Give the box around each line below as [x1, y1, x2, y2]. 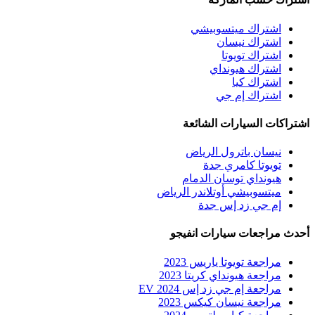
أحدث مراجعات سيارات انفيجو [170, 227, 309, 240]
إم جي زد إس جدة [198, 199, 281, 212]
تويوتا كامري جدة [203, 159, 281, 172]
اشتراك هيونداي [210, 62, 281, 75]
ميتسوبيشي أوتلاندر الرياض [157, 186, 281, 198]
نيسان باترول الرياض [186, 146, 281, 158]
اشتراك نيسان [217, 35, 281, 48]
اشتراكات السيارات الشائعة [183, 117, 309, 129]
